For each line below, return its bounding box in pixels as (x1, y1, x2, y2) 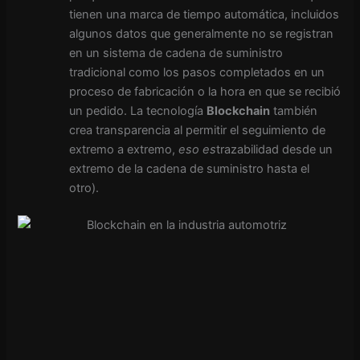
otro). (69, 181, 100, 195)
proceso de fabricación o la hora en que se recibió (69, 84, 342, 99)
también (270, 104, 318, 118)
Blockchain (207, 104, 271, 118)
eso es (178, 142, 217, 157)
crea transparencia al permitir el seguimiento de (69, 123, 326, 137)
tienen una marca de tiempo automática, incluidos (69, 7, 340, 22)
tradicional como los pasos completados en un (69, 65, 325, 80)
